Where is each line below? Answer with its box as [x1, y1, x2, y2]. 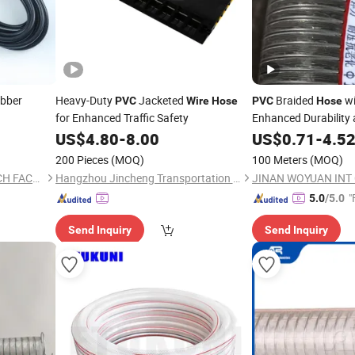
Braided [273, 93, 316, 108]
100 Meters [252, 152, 307, 167]
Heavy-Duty [55, 93, 115, 108]
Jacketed [136, 93, 186, 108]
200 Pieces [55, 152, 109, 167]
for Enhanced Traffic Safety [55, 110, 189, 125]
